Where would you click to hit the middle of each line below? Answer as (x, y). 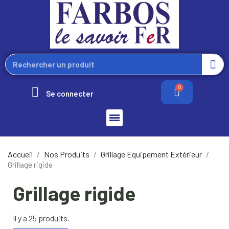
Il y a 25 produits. (41, 218)
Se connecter (70, 93)
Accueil (20, 154)
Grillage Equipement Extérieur (151, 154)
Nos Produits (67, 154)
